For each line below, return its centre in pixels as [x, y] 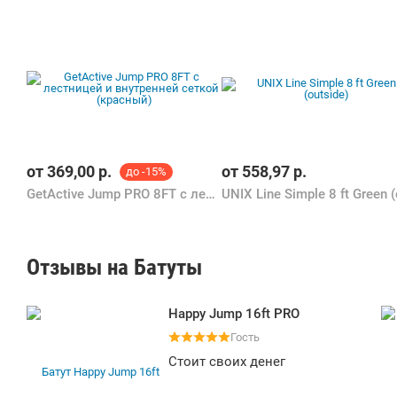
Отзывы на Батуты [114, 267]
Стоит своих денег [227, 362]
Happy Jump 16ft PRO [234, 314]
